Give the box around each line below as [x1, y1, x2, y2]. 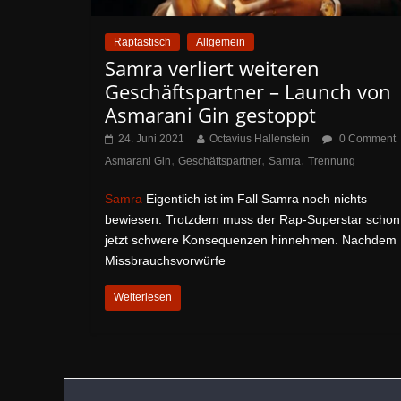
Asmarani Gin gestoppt [105, 101, 316, 129]
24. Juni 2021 [118, 132, 184, 146]
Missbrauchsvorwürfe [105, 253, 226, 269]
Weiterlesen [114, 291, 172, 304]
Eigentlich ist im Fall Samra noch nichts [142, 192, 367, 207]
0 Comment [337, 132, 396, 146]
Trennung [308, 155, 355, 168]
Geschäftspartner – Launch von [105, 78, 391, 106]
